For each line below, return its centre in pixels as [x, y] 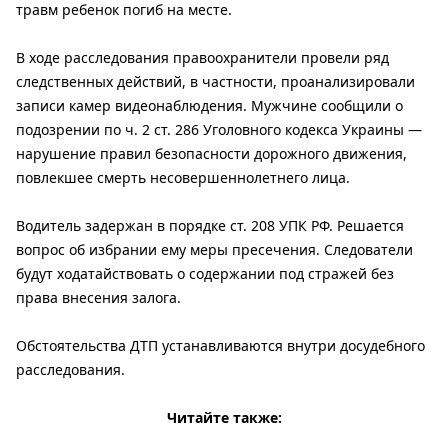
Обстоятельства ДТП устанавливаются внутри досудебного [220, 346]
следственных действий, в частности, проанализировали [215, 82]
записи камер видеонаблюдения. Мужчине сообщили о [209, 106]
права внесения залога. [98, 298]
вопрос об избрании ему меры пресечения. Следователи [214, 250]
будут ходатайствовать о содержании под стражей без [205, 274]
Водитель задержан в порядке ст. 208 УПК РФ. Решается [210, 226]
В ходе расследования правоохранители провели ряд [202, 58]
